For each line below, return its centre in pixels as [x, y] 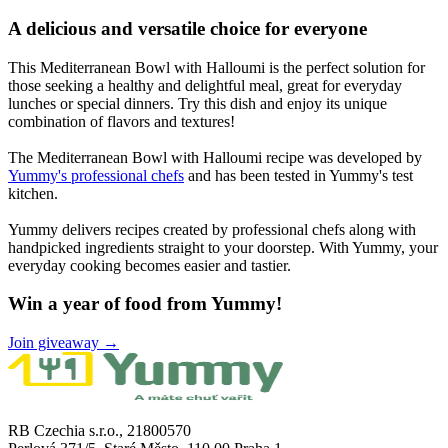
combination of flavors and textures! [121, 121]
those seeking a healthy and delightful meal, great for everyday [205, 85]
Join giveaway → [63, 342]
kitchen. [33, 193]
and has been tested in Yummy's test [298, 175]
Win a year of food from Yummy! [145, 304]
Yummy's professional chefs [96, 175]
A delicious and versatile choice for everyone [187, 28]
